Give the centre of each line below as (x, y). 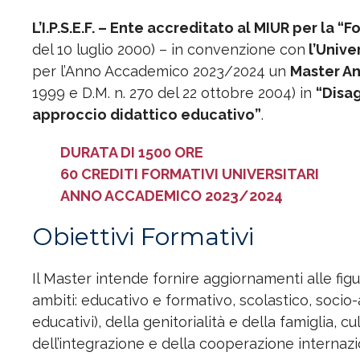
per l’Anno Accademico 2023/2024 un (161, 71)
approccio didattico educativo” (147, 114)
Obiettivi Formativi (143, 236)
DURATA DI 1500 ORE (132, 152)
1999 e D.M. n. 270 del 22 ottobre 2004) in (174, 92)
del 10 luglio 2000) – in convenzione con (169, 49)
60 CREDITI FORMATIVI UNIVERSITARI (190, 174)
